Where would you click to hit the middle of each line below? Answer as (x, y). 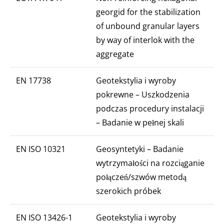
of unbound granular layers (148, 26)
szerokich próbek (128, 191)
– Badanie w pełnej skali (140, 122)
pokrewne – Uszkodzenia (143, 94)
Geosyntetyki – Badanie (140, 149)
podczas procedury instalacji (150, 108)
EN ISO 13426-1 (44, 217)
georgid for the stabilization (148, 12)
